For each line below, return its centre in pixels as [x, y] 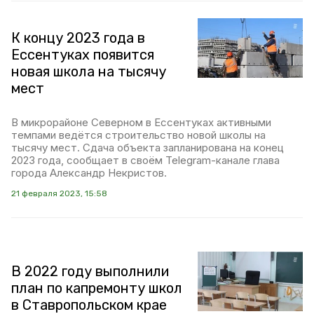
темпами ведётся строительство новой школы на [138, 135]
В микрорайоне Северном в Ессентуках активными [141, 123]
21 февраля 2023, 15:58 [59, 194]
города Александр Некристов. [89, 173]
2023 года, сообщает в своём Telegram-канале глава [145, 161]
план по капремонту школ [97, 288]
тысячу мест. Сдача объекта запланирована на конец [148, 148]
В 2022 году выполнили [90, 272]
